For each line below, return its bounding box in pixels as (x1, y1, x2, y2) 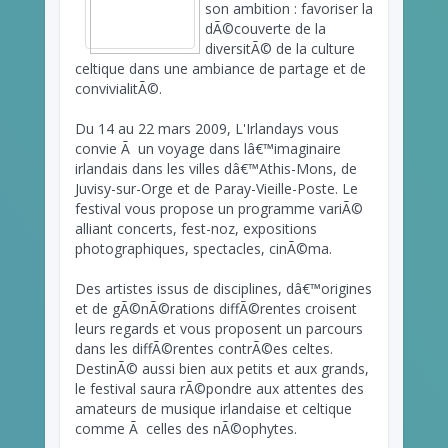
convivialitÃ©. (75, 78, 162, 98)
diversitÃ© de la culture (205, 38, 355, 58)
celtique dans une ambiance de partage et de (75, 58, 366, 78)
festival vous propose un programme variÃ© (75, 198, 363, 218)
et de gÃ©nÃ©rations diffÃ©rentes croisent (75, 298, 357, 318)
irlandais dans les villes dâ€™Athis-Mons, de (75, 158, 357, 178)
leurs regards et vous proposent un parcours (75, 318, 363, 338)
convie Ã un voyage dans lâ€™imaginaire (75, 138, 341, 158)
